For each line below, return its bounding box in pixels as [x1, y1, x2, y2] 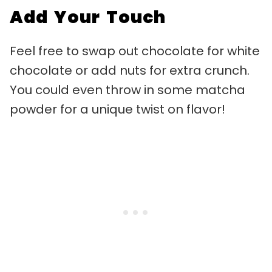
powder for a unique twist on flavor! [10, 101, 225, 118]
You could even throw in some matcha [10, 81, 245, 99]
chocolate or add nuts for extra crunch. [10, 62, 250, 80]
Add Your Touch [10, 5, 166, 30]
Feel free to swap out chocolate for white [10, 42, 260, 60]
